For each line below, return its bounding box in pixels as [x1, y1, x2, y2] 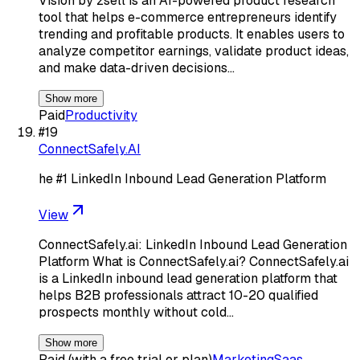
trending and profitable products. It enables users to [39, 25, 345, 43]
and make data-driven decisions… [39, 59, 235, 76]
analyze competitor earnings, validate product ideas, [39, 42, 349, 59]
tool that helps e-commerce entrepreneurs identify [39, 8, 337, 26]
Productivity [65, 106, 137, 124]
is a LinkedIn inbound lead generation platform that [39, 269, 337, 287]
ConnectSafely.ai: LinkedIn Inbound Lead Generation [39, 235, 347, 253]
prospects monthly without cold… [39, 303, 234, 321]
